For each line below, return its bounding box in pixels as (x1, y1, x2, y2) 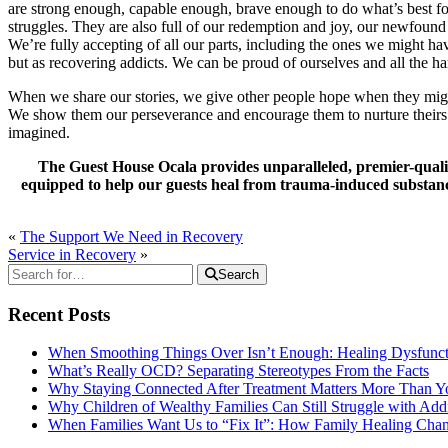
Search (218, 266, 259, 282)
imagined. (8, 123, 70, 141)
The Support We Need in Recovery (20, 227, 243, 245)
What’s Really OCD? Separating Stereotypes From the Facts (48, 362, 429, 380)
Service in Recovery (8, 245, 136, 263)
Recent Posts (8, 303, 110, 325)
